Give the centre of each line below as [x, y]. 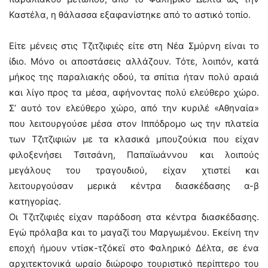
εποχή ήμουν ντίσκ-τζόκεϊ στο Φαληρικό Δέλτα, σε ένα [134, 248]
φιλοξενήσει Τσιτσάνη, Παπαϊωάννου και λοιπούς [134, 155]
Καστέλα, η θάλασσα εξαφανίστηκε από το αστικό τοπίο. [130, 15]
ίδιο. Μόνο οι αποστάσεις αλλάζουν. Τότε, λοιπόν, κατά [134, 61]
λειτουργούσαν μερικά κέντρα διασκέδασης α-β [134, 186]
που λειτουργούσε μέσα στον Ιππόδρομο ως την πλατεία [134, 124]
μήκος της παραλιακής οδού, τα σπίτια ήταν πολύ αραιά [134, 77]
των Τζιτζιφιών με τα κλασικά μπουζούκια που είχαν [134, 139]
